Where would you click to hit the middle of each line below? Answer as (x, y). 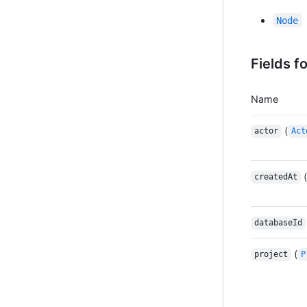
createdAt (275, 177)
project (271, 255)
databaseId (278, 223)
